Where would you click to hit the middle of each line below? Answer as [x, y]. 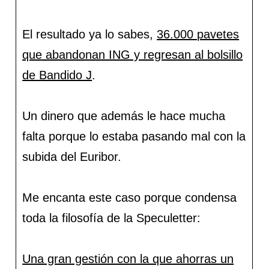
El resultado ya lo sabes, [90, 35]
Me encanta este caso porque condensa [130, 198]
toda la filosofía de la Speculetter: [112, 218]
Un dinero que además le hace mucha [124, 116]
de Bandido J [57, 75]
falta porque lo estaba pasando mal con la [134, 137]
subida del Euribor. [72, 157]
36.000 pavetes [198, 35]
